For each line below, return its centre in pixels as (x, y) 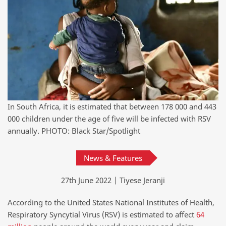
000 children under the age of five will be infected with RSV (109, 118)
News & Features (113, 158)
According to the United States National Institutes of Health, (111, 202)
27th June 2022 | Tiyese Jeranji (113, 180)
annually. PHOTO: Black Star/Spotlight (74, 130)
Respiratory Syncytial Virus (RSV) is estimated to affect (102, 214)
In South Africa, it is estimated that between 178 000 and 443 (112, 106)
